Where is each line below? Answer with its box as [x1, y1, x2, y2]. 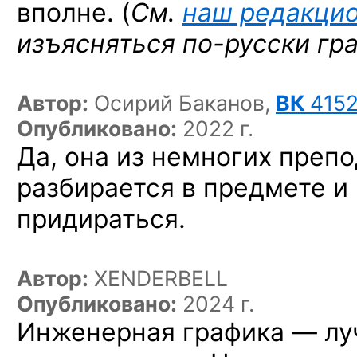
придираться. [17, 203, 186, 234]
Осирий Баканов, [94, 90, 276, 116]
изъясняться [17, 28, 182, 59]
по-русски [182, 28, 310, 59]
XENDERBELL [94, 265, 228, 291]
